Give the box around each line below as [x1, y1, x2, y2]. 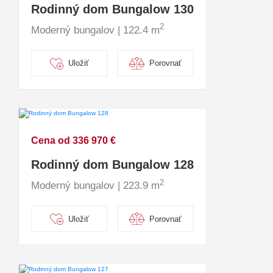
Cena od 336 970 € [31, 135, 116, 146]
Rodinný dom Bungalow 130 [31, 2, 194, 16]
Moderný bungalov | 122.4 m [31, 24, 160, 36]
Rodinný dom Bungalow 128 [31, 158, 194, 172]
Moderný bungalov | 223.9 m [31, 180, 160, 192]
